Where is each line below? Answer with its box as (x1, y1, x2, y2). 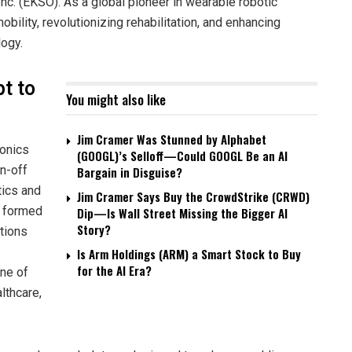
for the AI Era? (77, 261, 152, 279)
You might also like (66, 89, 166, 109)
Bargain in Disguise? (77, 163, 182, 181)
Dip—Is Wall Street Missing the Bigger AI (77, 203, 288, 222)
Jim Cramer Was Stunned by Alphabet (77, 130, 266, 148)
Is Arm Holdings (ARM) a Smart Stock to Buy (77, 244, 301, 262)
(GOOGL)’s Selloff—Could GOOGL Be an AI (77, 146, 288, 164)
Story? (77, 220, 111, 238)
